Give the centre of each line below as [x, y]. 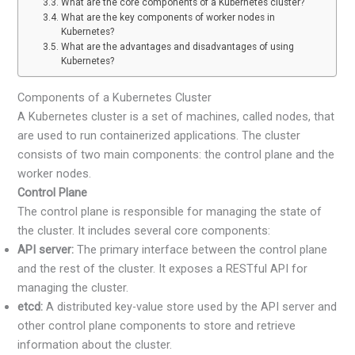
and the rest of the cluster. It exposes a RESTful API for [163, 269]
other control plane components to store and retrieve [157, 326]
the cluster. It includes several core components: [144, 231]
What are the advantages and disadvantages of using [177, 46]
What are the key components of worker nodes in [168, 17]
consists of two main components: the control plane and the [176, 155]
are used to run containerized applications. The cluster [159, 136]
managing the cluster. [73, 288]
